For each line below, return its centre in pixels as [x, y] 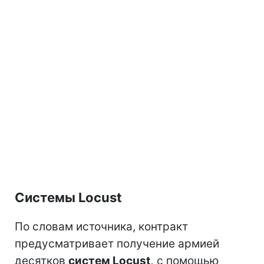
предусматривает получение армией [117, 244]
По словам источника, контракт [101, 227]
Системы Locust [68, 198]
